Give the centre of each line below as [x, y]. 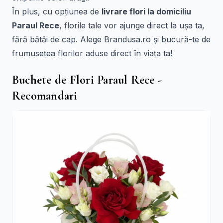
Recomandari [45, 96]
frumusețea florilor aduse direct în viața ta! [92, 53]
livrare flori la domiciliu [146, 11]
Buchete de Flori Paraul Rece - [87, 80]
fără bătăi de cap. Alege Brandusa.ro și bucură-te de [111, 39]
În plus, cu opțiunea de [57, 11]
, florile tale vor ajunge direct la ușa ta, [132, 25]
